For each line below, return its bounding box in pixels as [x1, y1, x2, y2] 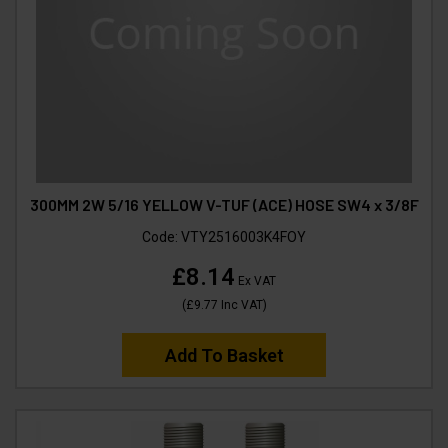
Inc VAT [217, 298, 263, 313]
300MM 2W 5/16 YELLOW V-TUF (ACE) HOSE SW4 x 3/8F [29, 195, 419, 215]
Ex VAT [235, 274, 276, 289]
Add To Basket [164, 345, 284, 367]
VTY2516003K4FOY [181, 229, 306, 246]
